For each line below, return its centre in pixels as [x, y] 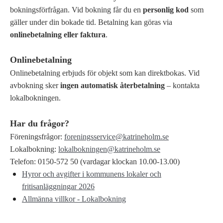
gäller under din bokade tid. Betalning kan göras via [91, 22]
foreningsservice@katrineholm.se [116, 136]
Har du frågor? [40, 123]
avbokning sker [35, 85]
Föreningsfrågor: [36, 136]
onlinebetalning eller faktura [58, 34]
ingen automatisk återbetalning [112, 85]
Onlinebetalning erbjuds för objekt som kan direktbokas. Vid [105, 73]
